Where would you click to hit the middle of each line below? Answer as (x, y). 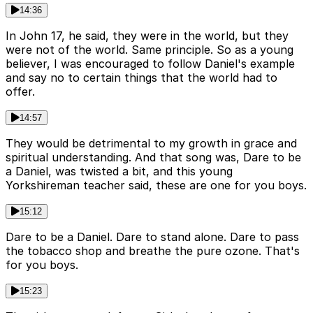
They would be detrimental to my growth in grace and (151, 144)
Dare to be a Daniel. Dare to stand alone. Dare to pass (152, 237)
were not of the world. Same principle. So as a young (150, 50)
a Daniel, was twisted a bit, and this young (119, 172)
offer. (20, 92)
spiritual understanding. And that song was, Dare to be (153, 158)
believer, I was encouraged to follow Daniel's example (150, 64)
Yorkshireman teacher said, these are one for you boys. (156, 185)
